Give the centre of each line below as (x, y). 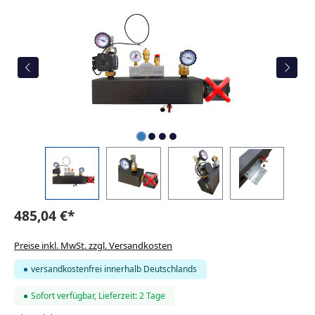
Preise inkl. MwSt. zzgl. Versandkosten (93, 245)
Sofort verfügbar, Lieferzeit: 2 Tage (98, 296)
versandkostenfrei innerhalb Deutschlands (114, 269)
